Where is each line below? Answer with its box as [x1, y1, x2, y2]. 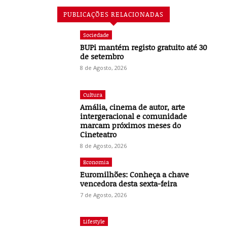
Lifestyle [83, 217, 105, 225]
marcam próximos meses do [80, 120, 181, 130]
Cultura [83, 90, 103, 98]
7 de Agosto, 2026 [80, 191, 127, 199]
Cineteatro [80, 129, 117, 139]
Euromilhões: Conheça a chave [80, 169, 190, 179]
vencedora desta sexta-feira [80, 178, 177, 188]
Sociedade [83, 30, 109, 39]
